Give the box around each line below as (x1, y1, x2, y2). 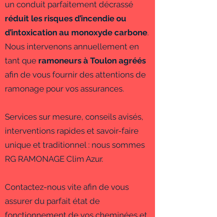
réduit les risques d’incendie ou (5, 14, 126, 23)
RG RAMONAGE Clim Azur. (5, 154, 103, 164)
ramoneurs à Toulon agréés (38, 56, 146, 65)
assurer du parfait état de (5, 196, 100, 206)
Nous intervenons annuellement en (5, 42, 139, 51)
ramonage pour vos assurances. (5, 84, 124, 93)
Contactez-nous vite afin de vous (5, 182, 129, 192)
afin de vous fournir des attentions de (5, 70, 146, 79)
